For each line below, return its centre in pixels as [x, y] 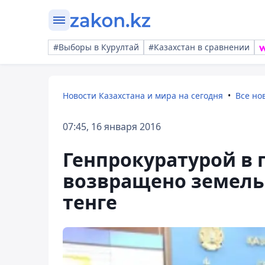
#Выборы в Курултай [96, 47]
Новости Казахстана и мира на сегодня [143, 96]
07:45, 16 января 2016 [112, 127]
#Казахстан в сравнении [199, 47]
